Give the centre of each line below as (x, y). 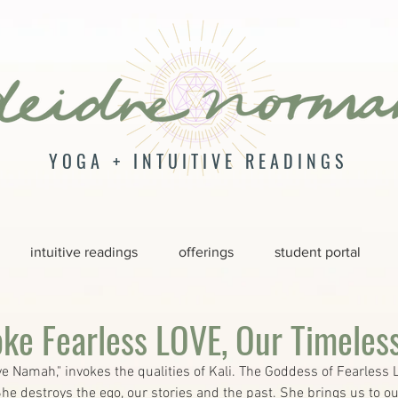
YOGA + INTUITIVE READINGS (198, 161)
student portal (318, 252)
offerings (206, 252)
